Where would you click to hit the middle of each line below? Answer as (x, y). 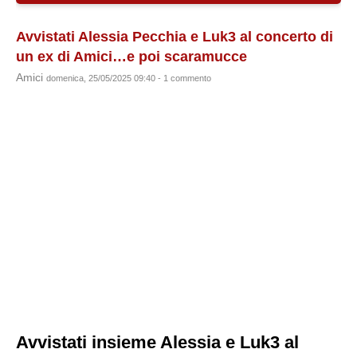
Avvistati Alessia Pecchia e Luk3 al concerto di (175, 37)
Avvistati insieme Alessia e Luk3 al (157, 342)
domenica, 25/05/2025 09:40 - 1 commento (129, 78)
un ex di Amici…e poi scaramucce (131, 57)
